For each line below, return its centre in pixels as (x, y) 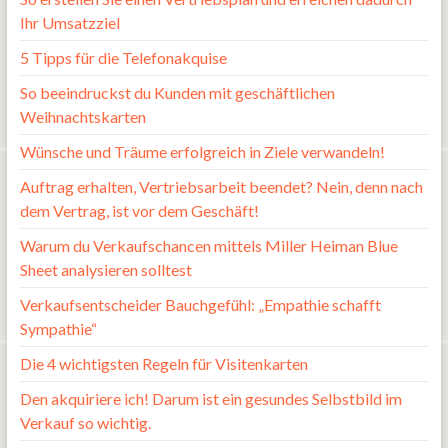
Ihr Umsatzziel (69, 22)
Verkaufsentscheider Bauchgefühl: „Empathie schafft (200, 304)
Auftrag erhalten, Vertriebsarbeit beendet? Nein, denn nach (221, 186)
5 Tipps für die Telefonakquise (123, 57)
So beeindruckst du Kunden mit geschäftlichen (177, 92)
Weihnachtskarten (82, 116)
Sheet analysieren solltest (105, 269)
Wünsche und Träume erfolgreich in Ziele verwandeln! (202, 151)
